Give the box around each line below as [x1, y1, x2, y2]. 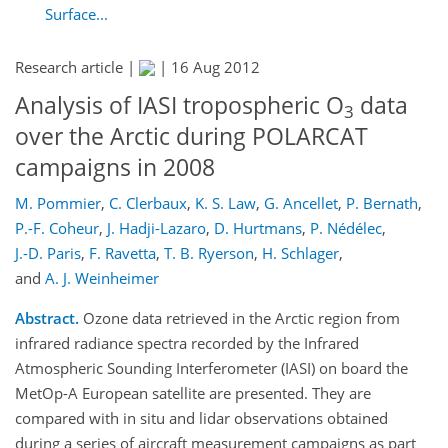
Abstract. [15, 307, 79, 328]
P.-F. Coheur [15, 217, 99, 238]
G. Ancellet [264, 192, 338, 213]
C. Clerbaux [109, 192, 187, 213]
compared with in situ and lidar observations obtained [15, 407, 388, 428]
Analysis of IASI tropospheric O [15, 90, 344, 121]
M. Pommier [15, 192, 101, 213]
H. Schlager [262, 242, 339, 263]
